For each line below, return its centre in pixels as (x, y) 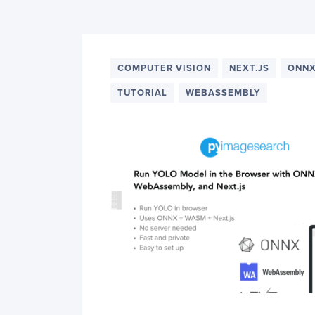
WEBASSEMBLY (223, 93)
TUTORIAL (142, 93)
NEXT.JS (249, 68)
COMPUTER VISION (164, 68)
